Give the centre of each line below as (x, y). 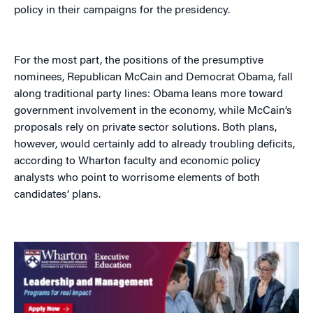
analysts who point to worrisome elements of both (137, 178)
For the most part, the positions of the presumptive (139, 61)
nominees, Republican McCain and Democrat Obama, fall (153, 78)
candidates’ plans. (57, 195)
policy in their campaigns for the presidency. (122, 10)
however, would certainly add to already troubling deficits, (154, 145)
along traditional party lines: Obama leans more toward (148, 94)
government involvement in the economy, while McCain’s (153, 111)
